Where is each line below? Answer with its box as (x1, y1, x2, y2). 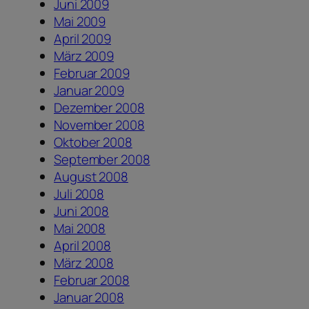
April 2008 (54, 237, 111, 255)
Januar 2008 (54, 288, 124, 307)
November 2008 (54, 116, 145, 134)
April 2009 (54, 30, 111, 48)
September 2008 (54, 150, 150, 169)
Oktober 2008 (54, 133, 132, 152)
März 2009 (54, 47, 114, 66)
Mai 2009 (54, 12, 106, 31)
